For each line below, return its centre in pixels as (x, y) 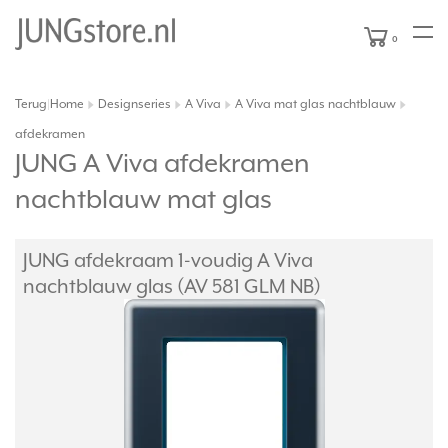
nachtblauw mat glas (143, 199)
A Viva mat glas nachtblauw (315, 104)
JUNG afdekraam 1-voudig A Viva (168, 260)
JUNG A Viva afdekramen (162, 163)
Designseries (134, 104)
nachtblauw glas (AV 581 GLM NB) (172, 286)
